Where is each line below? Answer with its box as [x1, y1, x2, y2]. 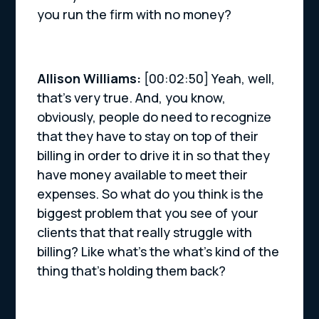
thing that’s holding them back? [37, 262, 226, 280]
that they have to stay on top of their [37, 127, 259, 145]
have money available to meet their [37, 166, 249, 184]
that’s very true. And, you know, [37, 89, 226, 107]
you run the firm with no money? [37, 6, 232, 23]
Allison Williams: [37, 70, 145, 88]
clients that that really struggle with [37, 224, 253, 241]
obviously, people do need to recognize [37, 108, 272, 126]
